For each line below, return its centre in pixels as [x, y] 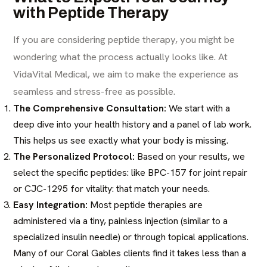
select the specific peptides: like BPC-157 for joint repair [131, 172]
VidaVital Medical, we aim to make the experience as [126, 74]
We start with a [198, 108]
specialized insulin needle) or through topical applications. [131, 237]
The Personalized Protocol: [74, 156]
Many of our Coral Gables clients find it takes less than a [130, 253]
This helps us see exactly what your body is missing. [121, 140]
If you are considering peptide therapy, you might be [124, 39]
